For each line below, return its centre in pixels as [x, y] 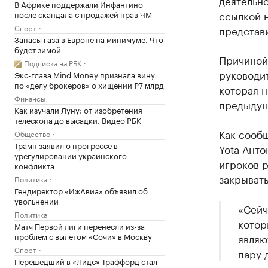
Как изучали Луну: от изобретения [78, 109]
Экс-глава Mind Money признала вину [85, 74]
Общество [32, 133]
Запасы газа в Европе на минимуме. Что [89, 39]
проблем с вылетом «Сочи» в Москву [83, 236]
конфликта [34, 165]
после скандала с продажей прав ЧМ [83, 14]
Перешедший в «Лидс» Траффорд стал [86, 261]
